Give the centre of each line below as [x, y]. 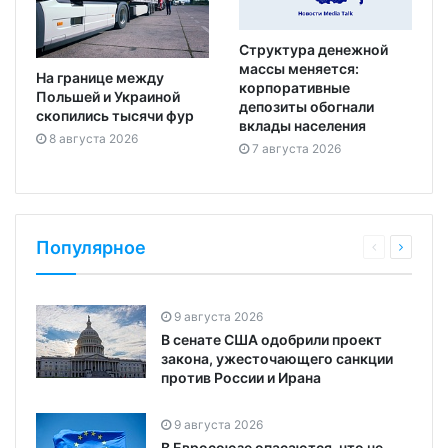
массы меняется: [299, 68]
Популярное [91, 247]
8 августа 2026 [93, 139]
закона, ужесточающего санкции [277, 358]
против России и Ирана [241, 377]
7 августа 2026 [296, 148]
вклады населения [302, 125]
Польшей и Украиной [108, 97]
